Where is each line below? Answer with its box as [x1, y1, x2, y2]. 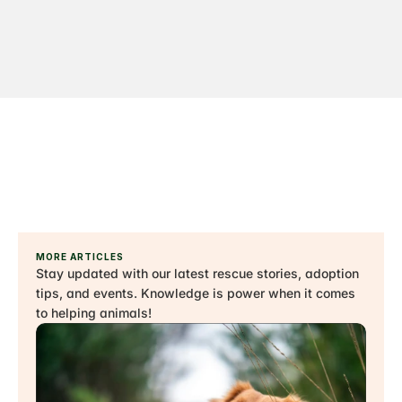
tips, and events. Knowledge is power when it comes [36, 285, 355, 301]
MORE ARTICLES [36, 251, 124, 262]
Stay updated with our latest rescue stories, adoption [36, 266, 359, 281]
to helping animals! [36, 305, 152, 320]
